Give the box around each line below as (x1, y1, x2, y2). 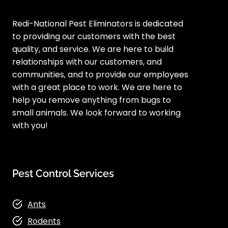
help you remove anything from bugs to (12, 94, 171, 106)
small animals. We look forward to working (12, 107, 181, 119)
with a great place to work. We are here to (12, 81, 182, 93)
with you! (12, 120, 48, 131)
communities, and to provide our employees (12, 69, 188, 80)
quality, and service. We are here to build (12, 43, 174, 55)
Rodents (27, 215, 61, 227)
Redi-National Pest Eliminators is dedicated (12, 18, 183, 30)
